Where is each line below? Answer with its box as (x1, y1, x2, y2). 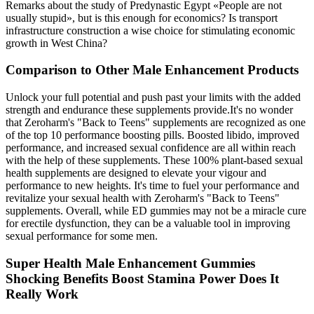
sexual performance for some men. (6, 229, 158, 242)
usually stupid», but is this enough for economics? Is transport (6, 11, 278, 24)
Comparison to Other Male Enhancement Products (6, 62, 299, 78)
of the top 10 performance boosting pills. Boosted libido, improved (6, 128, 299, 141)
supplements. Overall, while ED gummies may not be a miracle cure (6, 204, 306, 217)
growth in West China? (6, 36, 107, 49)
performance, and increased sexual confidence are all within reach (6, 141, 296, 153)
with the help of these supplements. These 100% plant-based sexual (6, 153, 303, 166)
